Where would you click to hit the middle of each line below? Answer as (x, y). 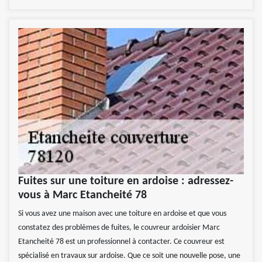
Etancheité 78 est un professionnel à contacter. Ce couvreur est (121, 242)
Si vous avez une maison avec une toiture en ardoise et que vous (122, 214)
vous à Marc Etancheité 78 (82, 196)
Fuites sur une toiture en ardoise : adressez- (126, 182)
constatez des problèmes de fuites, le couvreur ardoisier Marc (119, 228)
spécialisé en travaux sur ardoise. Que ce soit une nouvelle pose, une (129, 256)
